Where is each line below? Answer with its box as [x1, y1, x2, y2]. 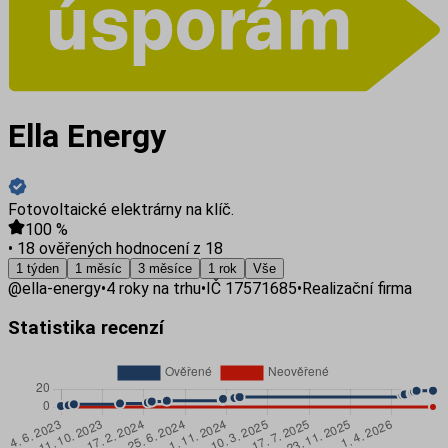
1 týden [16, 260, 59, 276]
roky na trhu [115, 278, 201, 298]
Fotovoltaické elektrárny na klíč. [8, 199, 234, 219]
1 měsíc [75, 260, 122, 276]
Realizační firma [302, 278, 412, 298]
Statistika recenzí [8, 316, 164, 339]
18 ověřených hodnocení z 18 [13, 238, 223, 258]
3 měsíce [138, 260, 192, 276]
